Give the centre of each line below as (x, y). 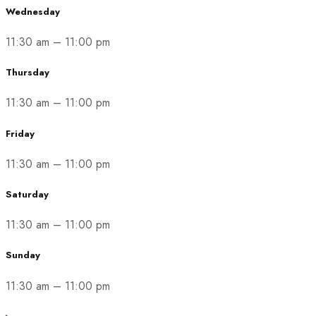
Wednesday (33, 11)
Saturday (27, 194)
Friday (20, 133)
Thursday (28, 73)
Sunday (23, 255)
